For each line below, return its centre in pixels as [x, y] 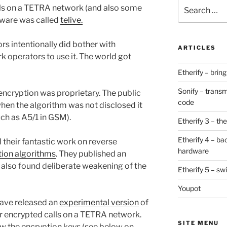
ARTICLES [197, 47]
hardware [193, 150]
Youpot [189, 188]
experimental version [99, 202]
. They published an [91, 154]
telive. [71, 20]
